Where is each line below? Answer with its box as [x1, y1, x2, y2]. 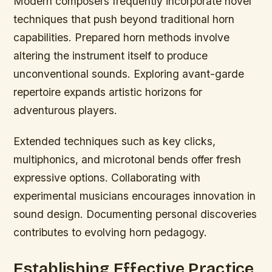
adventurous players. [13, 104, 118, 117]
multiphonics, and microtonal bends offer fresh [13, 153, 242, 166]
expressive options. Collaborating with [13, 171, 201, 185]
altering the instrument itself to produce [13, 49, 208, 63]
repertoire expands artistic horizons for [13, 86, 203, 99]
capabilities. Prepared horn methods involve [13, 31, 230, 44]
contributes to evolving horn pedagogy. [13, 226, 208, 239]
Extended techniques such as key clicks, [13, 135, 216, 148]
